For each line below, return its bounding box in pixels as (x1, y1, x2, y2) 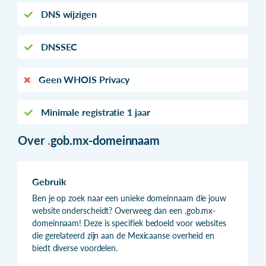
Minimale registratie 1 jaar (38, 106, 150, 118)
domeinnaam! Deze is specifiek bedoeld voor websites (32, 217, 226, 228)
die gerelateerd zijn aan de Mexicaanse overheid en (32, 230, 215, 240)
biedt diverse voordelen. (32, 242, 118, 253)
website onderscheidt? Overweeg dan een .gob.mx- (32, 205, 216, 216)
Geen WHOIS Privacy (36, 73, 130, 85)
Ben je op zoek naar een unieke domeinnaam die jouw (32, 192, 227, 203)
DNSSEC (38, 40, 78, 52)
